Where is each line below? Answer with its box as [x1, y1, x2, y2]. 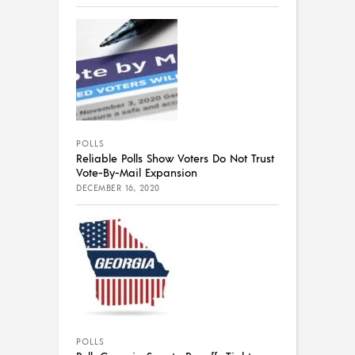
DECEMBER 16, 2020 [76, 182, 160, 194]
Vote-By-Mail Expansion [76, 165, 197, 180]
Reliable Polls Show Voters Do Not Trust [76, 151, 274, 166]
